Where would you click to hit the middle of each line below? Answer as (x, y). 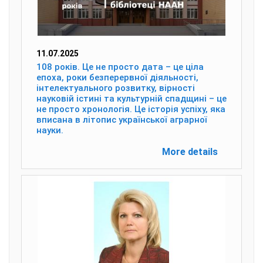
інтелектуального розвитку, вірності (116, 88)
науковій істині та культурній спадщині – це (131, 99)
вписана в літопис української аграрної (122, 120)
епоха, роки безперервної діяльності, (117, 77)
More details (190, 152)
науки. (50, 130)
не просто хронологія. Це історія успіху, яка (131, 109)
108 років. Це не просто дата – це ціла (120, 67)
